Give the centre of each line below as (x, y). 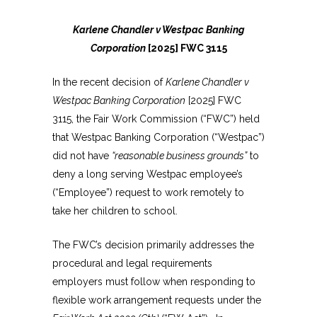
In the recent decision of (109, 82)
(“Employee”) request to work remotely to (148, 193)
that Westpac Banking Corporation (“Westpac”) (158, 138)
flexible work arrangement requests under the (157, 300)
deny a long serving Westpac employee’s (148, 174)
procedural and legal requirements (132, 264)
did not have (82, 156)
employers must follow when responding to (154, 282)
